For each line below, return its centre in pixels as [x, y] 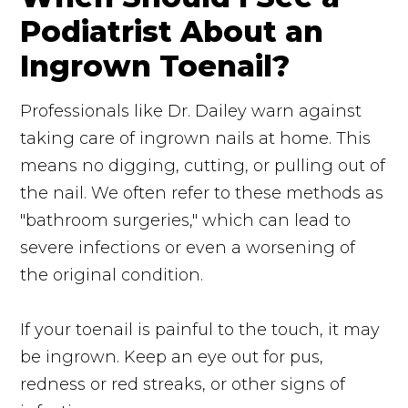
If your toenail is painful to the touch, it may [200, 329]
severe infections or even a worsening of [188, 247]
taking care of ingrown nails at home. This [196, 138]
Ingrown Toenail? [155, 66]
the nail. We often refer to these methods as [202, 193]
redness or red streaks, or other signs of [183, 384]
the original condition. [112, 275]
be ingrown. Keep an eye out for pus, [172, 357]
